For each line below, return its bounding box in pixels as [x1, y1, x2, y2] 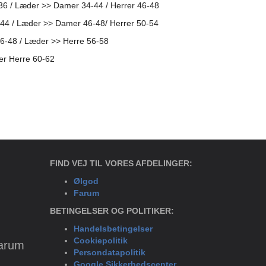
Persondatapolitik [73, 248, 145, 257]
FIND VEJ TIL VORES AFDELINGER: [49, 159, 192, 168]
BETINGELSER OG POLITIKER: [49, 206, 174, 216]
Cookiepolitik [73, 236, 128, 245]
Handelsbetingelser [73, 224, 153, 233]
